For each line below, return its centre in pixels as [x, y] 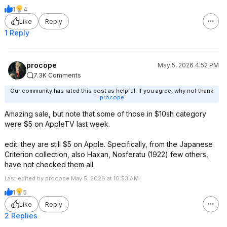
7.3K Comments [57, 75]
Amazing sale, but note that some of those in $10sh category [105, 114]
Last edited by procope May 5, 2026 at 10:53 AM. [72, 178]
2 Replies [21, 216]
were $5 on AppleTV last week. [57, 124]
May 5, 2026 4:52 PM [188, 65]
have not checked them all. [50, 164]
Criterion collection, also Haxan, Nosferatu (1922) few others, [106, 154]
